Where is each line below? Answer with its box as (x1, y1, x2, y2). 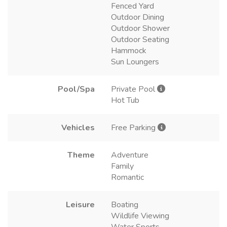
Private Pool (111, 83, 157, 95)
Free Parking (111, 122, 158, 133)
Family (111, 160, 134, 172)
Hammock (111, 45, 146, 56)
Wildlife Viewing (111, 210, 169, 221)
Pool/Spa (58, 83, 95, 95)
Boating (111, 199, 138, 210)
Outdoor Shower (111, 22, 170, 34)
